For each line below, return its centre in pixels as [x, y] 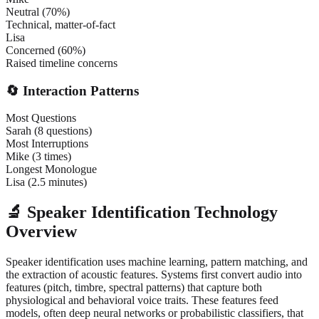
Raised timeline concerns [62, 63]
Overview [41, 232]
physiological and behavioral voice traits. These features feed [142, 300]
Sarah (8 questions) [49, 131]
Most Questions [41, 118]
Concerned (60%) [46, 50]
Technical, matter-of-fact [61, 25]
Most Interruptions [47, 144]
